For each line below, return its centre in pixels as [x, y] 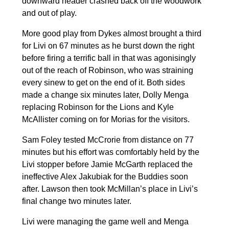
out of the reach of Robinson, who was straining [107, 70]
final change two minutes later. [76, 201]
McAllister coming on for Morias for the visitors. [106, 119]
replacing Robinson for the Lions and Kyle [98, 107]
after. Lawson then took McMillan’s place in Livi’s [110, 189]
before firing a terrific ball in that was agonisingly [109, 58]
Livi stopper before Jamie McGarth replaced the [107, 164]
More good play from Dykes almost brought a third [111, 33]
